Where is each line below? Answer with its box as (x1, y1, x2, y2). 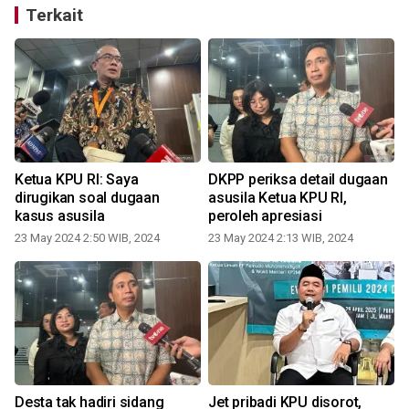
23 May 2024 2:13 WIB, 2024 (208, 230, 353, 245)
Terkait (26, 4, 83, 26)
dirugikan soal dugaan (15, 188, 160, 206)
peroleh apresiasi (208, 206, 322, 225)
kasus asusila (15, 206, 105, 225)
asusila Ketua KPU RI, (208, 188, 347, 206)
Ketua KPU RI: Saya (15, 170, 139, 188)
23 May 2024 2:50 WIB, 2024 (15, 230, 160, 245)
